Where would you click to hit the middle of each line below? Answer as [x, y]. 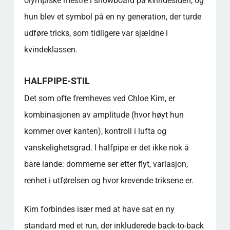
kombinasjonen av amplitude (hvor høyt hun [104, 114]
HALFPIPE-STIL [57, 81]
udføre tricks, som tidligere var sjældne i [96, 33]
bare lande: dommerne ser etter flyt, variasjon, [106, 164]
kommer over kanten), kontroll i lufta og [95, 131]
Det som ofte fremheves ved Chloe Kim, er [99, 98]
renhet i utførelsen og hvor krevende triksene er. [109, 180]
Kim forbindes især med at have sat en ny [99, 209]
